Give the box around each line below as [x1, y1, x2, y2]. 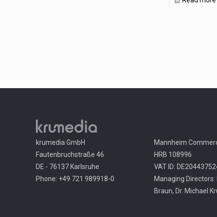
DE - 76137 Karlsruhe [36, 163, 99, 171]
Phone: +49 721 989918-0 [36, 175, 114, 183]
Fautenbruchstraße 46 [36, 151, 104, 159]
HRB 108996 [154, 151, 192, 159]
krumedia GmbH [36, 139, 85, 147]
